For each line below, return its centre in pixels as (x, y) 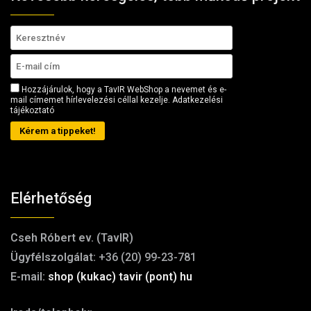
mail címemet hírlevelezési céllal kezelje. (91, 100)
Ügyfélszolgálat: (53, 258)
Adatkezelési (197, 100)
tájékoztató (32, 111)
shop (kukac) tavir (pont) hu (120, 277)
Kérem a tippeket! (58, 131)
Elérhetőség (51, 199)
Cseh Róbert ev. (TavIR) (72, 238)
